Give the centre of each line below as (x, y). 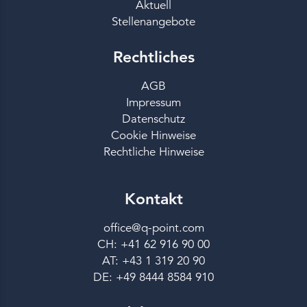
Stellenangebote (153, 22)
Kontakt (153, 199)
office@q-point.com (153, 228)
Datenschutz (153, 119)
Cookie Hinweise (153, 136)
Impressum (153, 103)
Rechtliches (153, 57)
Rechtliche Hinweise (153, 152)
